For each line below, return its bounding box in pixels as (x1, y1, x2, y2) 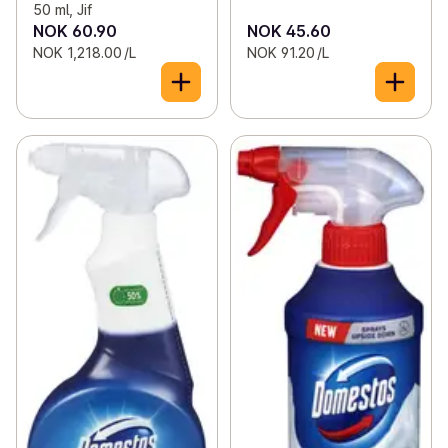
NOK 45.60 (246, 21, 331, 42)
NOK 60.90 (33, 21, 117, 42)
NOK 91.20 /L (246, 44, 329, 62)
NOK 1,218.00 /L (33, 44, 136, 62)
